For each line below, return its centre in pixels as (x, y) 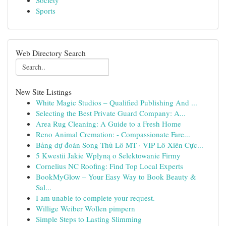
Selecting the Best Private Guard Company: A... (111, 113)
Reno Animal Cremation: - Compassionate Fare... (113, 134)
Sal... (44, 187)
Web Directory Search (51, 53)
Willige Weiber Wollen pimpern (86, 208)
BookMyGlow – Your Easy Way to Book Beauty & (116, 177)
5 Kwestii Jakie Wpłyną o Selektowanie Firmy (108, 155)
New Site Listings (44, 92)
